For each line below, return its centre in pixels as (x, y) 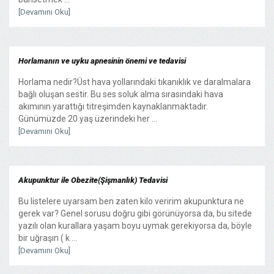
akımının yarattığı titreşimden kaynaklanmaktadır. (113, 106)
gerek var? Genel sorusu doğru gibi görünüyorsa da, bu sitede (135, 213)
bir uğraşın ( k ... (48, 238)
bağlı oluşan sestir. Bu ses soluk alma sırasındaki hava (121, 94)
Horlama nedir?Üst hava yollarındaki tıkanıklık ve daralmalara (135, 82)
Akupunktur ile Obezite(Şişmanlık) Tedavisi (93, 180)
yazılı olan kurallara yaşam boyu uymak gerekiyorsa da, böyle (135, 225)
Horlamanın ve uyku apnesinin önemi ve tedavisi (102, 61)
